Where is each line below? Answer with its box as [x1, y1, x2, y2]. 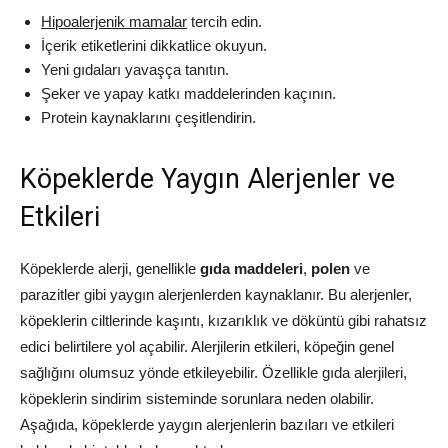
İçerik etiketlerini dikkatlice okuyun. [41, 37, 267, 54]
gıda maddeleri [200, 260, 303, 277]
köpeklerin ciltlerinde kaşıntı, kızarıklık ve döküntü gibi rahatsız [20, 312, 427, 329]
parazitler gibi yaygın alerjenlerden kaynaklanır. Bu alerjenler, [20, 286, 412, 303]
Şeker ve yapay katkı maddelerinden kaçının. [41, 85, 336, 102]
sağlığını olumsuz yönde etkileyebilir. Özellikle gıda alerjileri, [20, 364, 407, 381]
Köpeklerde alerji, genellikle [20, 260, 200, 277]
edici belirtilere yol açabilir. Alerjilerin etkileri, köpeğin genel [20, 338, 394, 355]
